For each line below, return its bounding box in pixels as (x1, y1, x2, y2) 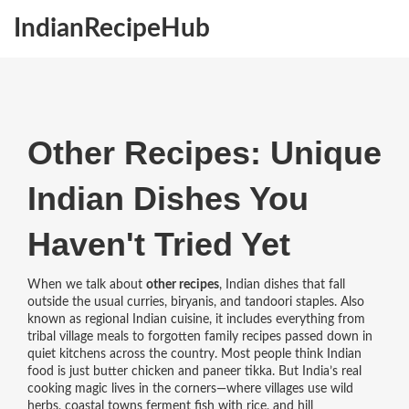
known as (26, 313, 85, 326)
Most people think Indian (216, 348, 362, 361)
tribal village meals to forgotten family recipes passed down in (26, 330, 372, 343)
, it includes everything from (208, 313, 365, 326)
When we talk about (26, 278, 146, 291)
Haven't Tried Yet (26, 225, 290, 263)
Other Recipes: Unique (26, 134, 382, 172)
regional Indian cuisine (84, 313, 209, 326)
